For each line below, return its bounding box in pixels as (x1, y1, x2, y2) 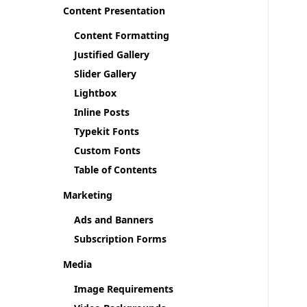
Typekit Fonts (74, 125, 139, 138)
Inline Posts (74, 106, 130, 119)
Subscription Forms (74, 232, 167, 245)
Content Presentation (63, 4, 165, 17)
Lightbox (74, 86, 116, 99)
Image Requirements (74, 282, 173, 295)
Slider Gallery (74, 67, 136, 80)
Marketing (63, 188, 112, 201)
